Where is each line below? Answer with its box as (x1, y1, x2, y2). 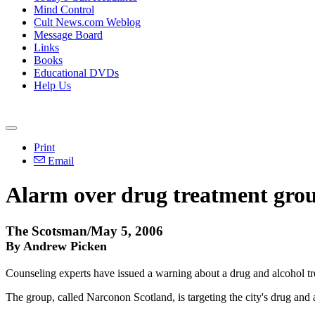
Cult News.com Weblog (34, 16, 141, 28)
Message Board (34, 29, 103, 41)
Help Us (34, 79, 71, 91)
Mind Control (34, 4, 94, 15)
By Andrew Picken (6, 238, 107, 253)
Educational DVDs (34, 67, 119, 79)
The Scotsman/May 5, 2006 (6, 223, 163, 238)
